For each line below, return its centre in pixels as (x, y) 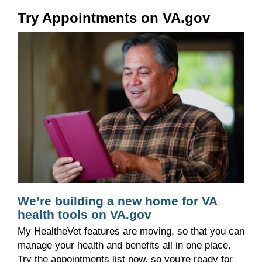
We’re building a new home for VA (117, 201)
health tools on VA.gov (85, 215)
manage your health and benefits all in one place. (124, 245)
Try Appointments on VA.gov (114, 18)
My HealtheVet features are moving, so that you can (131, 231)
